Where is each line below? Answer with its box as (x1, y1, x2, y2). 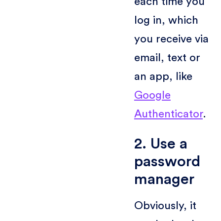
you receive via (134, 33, 209, 44)
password (134, 153, 200, 169)
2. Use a (134, 136, 187, 151)
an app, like (134, 71, 192, 82)
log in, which (134, 14, 198, 26)
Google (134, 89, 171, 101)
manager (134, 171, 194, 187)
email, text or (134, 52, 200, 63)
